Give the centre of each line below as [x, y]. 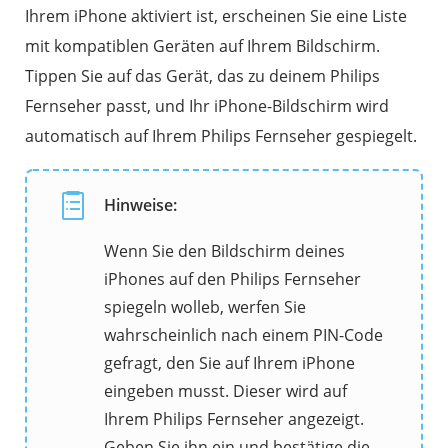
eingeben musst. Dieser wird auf [225, 390]
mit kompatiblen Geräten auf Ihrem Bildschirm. [202, 45]
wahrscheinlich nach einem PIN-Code [243, 334]
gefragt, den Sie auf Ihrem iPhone [229, 362]
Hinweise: [140, 204]
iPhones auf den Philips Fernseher [232, 278]
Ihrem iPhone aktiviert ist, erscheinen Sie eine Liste [216, 15]
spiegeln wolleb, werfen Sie [205, 306]
